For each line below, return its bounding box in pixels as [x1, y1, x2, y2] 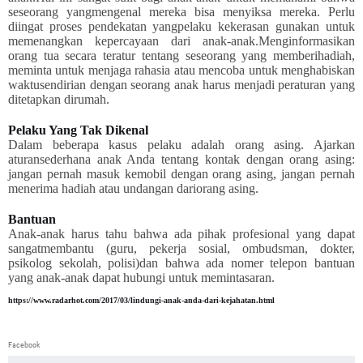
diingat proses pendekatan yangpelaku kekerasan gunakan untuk [8, 19, 355, 33]
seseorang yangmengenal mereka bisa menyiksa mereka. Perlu [8, 4, 355, 19]
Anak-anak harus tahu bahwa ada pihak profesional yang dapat [8, 226, 355, 241]
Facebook [8, 340, 41, 349]
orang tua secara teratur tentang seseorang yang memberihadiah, [8, 48, 355, 62]
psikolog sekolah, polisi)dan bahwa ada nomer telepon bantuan [8, 255, 355, 270]
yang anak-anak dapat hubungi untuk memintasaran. [8, 270, 278, 284]
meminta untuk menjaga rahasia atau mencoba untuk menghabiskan [8, 62, 355, 77]
